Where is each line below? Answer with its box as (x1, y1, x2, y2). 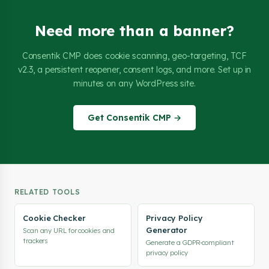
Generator (146, 225, 188, 235)
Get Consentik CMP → (88, 112, 181, 123)
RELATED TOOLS (14, 187, 80, 196)
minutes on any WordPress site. (73, 78, 196, 89)
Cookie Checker (23, 213, 86, 223)
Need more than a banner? (35, 22, 234, 40)
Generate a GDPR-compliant (146, 238, 234, 247)
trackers (23, 237, 49, 245)
